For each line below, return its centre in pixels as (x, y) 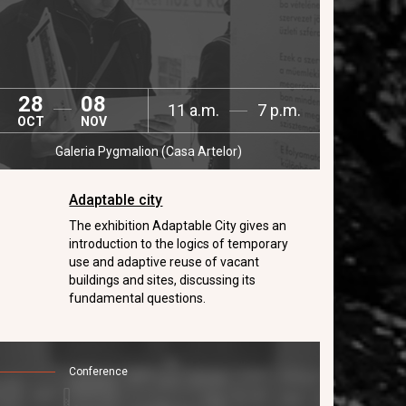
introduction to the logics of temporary (179, 244)
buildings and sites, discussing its (163, 280)
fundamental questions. (138, 298)
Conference (99, 372)
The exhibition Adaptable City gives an (178, 226)
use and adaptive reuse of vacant (164, 262)
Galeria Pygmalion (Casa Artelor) (148, 151)
